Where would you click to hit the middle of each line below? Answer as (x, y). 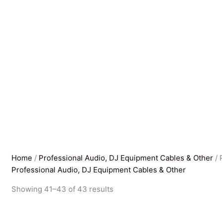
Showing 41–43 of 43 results (63, 189)
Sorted (125, 189)
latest (123, 213)
